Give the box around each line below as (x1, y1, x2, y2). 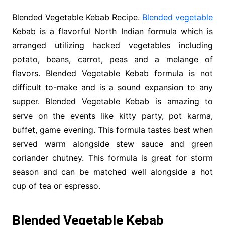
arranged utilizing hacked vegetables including (12, 40, 213, 51)
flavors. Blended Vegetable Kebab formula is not (12, 68, 213, 79)
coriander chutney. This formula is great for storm (12, 153, 213, 163)
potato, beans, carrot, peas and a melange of (12, 54, 213, 65)
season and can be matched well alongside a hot (12, 167, 213, 177)
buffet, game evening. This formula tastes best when (12, 125, 213, 135)
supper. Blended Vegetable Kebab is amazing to (12, 96, 213, 107)
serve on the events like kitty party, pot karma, (12, 110, 213, 121)
